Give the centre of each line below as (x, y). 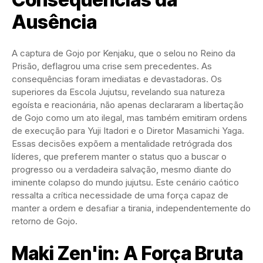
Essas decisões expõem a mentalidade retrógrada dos (122, 143)
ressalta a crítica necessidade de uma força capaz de (120, 195)
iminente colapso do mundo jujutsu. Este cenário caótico (125, 182)
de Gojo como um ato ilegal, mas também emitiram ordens (129, 117)
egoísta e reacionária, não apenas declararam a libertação (128, 104)
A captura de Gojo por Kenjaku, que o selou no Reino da (124, 53)
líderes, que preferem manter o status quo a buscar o (119, 156)
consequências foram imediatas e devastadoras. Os (117, 79)
